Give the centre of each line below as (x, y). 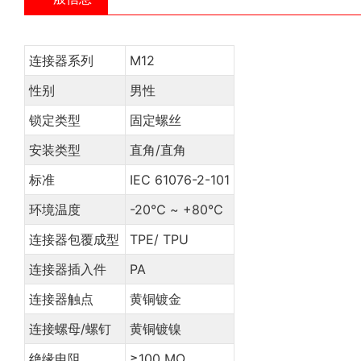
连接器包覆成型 (74, 239)
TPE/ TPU (159, 239)
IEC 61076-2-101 (179, 179)
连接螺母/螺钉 (70, 328)
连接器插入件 (67, 269)
